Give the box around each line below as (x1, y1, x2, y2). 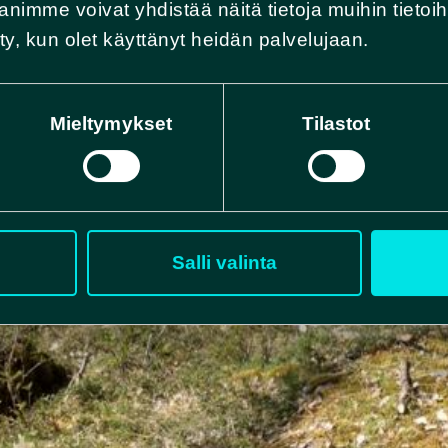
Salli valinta (171, 252, 277, 274)
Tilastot (301, 113, 371, 135)
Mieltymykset (49, 113, 173, 135)
